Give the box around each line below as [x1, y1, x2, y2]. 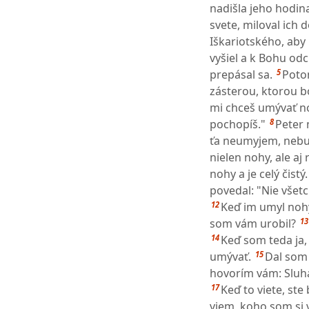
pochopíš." [210, 117, 266, 132]
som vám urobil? [210, 216, 296, 232]
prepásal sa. [210, 67, 272, 83]
